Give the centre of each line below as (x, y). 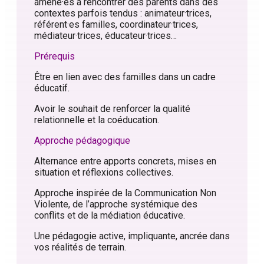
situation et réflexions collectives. (104, 173)
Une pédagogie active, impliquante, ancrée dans (132, 236)
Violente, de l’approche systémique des (116, 204)
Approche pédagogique (82, 141)
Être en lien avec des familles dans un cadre (125, 77)
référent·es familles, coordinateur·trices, (116, 25)
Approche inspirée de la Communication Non (125, 193)
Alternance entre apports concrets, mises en (125, 161)
